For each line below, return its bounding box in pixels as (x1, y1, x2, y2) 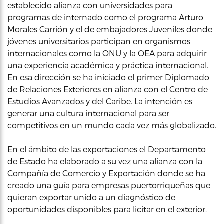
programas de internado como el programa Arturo (7, 12, 203, 22)
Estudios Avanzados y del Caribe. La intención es (7, 96, 192, 106)
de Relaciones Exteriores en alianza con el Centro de (7, 84, 208, 94)
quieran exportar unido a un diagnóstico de (7, 192, 175, 202)
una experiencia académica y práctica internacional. (7, 60, 208, 70)
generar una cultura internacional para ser (7, 108, 169, 118)
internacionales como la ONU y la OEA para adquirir (7, 48, 207, 58)
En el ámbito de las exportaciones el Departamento (7, 144, 206, 154)
